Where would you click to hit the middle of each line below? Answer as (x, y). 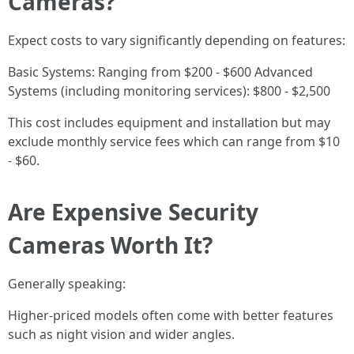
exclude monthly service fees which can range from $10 (174, 141)
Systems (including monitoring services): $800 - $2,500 (169, 91)
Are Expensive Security (133, 212)
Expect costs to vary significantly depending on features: (177, 40)
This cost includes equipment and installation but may (169, 122)
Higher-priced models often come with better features (171, 315)
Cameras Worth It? (110, 245)
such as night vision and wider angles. (121, 334)
